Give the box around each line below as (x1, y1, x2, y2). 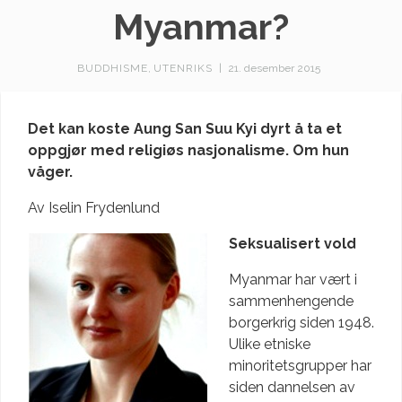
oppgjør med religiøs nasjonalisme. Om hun (28, 141, 349, 159)
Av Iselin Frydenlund (28, 198, 160, 216)
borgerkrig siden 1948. (229, 313, 374, 331)
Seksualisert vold (229, 234, 356, 252)
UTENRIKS (153, 61, 213, 74)
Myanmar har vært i (229, 270, 357, 288)
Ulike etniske (229, 335, 310, 353)
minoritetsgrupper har (229, 356, 371, 374)
